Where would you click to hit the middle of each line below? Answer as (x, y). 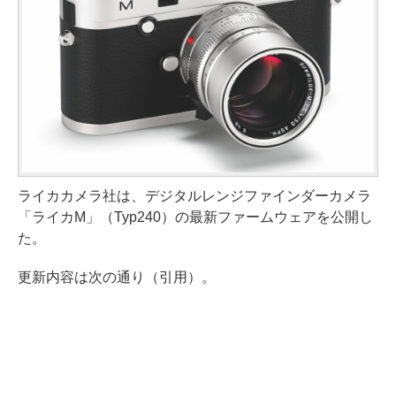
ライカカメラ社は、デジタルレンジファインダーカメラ (194, 195)
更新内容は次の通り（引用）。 (117, 277)
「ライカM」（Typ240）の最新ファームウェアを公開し (195, 217)
